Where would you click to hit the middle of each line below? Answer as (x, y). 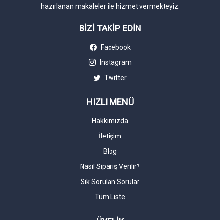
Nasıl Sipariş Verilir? (110, 167)
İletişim (110, 136)
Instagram (115, 63)
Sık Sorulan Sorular (110, 182)
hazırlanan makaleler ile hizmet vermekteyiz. (110, 7)
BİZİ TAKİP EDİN (110, 28)
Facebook (115, 47)
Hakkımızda (110, 121)
